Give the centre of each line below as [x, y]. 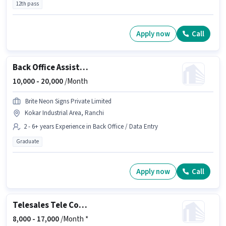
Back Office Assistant [84, 68]
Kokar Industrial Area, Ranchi [64, 113]
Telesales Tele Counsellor [83, 206]
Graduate [27, 142]
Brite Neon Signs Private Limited [68, 102]
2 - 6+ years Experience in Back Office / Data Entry [91, 127]
